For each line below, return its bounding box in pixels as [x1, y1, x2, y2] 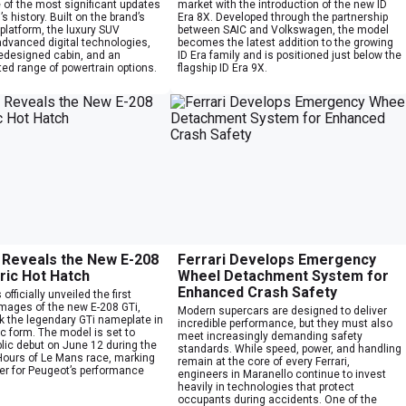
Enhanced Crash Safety [178, 283, 337, 301]
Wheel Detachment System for [178, 266, 389, 285]
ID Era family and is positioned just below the [178, 48, 401, 62]
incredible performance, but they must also [178, 316, 392, 330]
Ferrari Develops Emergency [178, 250, 376, 268]
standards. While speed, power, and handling [178, 342, 401, 355]
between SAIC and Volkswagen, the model [178, 23, 389, 36]
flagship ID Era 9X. [178, 61, 267, 74]
